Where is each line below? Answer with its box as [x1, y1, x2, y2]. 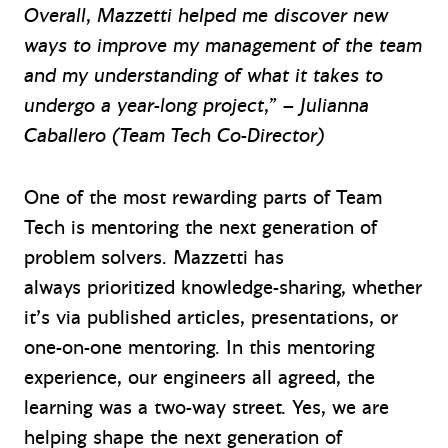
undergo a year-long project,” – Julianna [24, 93, 369, 119]
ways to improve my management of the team [24, 33, 422, 59]
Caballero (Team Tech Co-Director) [24, 123, 325, 149]
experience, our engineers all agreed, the [24, 365, 375, 391]
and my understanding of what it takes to [24, 63, 383, 89]
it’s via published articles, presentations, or [24, 305, 398, 331]
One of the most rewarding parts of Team [24, 185, 382, 211]
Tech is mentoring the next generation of [24, 215, 377, 241]
